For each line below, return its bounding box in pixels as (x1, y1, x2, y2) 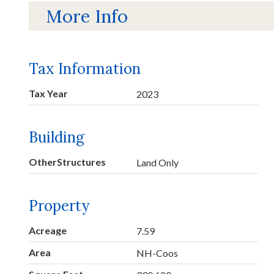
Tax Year (29, 87, 68, 100)
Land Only (136, 157, 179, 169)
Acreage (29, 224, 67, 237)
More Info (46, 4, 128, 28)
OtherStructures (29, 156, 106, 168)
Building (29, 128, 84, 147)
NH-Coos (136, 247, 179, 259)
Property (29, 196, 89, 216)
